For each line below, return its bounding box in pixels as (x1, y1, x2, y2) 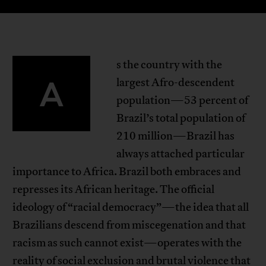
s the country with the (116, 58, 222, 72)
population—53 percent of (116, 93, 248, 108)
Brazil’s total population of (116, 111, 245, 126)
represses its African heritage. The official (12, 182, 215, 197)
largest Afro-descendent (116, 75, 235, 90)
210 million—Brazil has (116, 129, 235, 144)
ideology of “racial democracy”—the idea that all (12, 200, 249, 215)
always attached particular (116, 147, 245, 161)
